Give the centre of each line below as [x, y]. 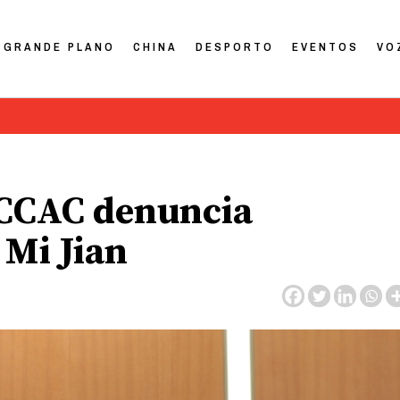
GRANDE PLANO [60, 46]
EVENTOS [326, 46]
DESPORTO [235, 46]
